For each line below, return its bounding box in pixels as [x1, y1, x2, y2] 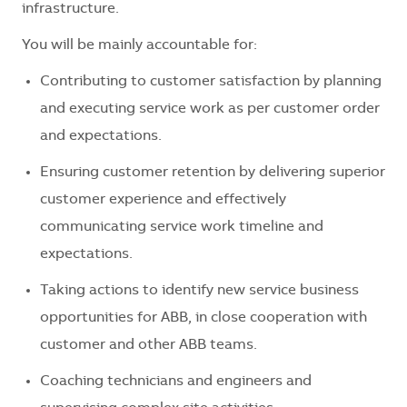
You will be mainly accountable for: [22, 38, 257, 54]
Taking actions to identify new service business [40, 283, 359, 299]
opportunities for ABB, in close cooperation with [40, 311, 367, 326]
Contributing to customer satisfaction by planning [40, 74, 382, 90]
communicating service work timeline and [40, 220, 323, 235]
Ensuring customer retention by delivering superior [40, 165, 385, 181]
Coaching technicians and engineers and [40, 374, 312, 390]
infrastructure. [22, 2, 119, 17]
